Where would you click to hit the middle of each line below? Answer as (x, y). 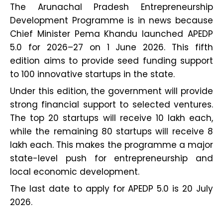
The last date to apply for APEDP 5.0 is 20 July (111, 189)
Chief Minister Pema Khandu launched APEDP (111, 34)
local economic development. (75, 172)
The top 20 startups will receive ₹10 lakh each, (111, 118)
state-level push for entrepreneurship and (111, 159)
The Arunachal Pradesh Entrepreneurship (111, 7)
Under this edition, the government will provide (111, 91)
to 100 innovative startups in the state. (92, 74)
